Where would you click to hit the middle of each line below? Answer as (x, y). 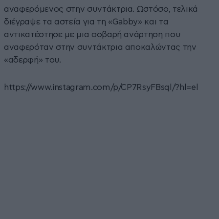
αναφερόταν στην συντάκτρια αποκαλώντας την (100, 47)
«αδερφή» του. (33, 60)
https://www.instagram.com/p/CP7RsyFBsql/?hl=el (101, 87)
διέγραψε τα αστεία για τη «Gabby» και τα (86, 22)
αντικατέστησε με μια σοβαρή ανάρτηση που (92, 34)
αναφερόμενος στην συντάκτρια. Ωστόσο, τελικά (101, 9)
